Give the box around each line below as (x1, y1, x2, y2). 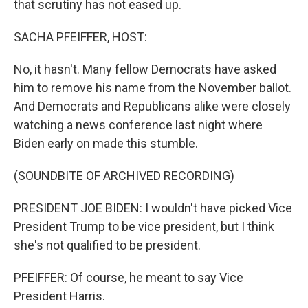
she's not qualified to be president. (14, 238, 201, 252)
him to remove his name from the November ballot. (14, 80, 291, 95)
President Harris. (14, 289, 105, 303)
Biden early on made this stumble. (14, 136, 198, 151)
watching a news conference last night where (14, 118, 263, 132)
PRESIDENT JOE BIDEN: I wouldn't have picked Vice (14, 201, 292, 215)
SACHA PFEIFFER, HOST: (14, 30, 147, 44)
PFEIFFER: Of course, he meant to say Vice (14, 270, 243, 285)
